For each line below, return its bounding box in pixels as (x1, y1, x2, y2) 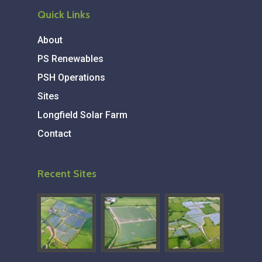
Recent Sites (37, 167, 96, 181)
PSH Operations (37, 72, 105, 84)
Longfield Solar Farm (37, 109, 127, 121)
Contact (37, 128, 71, 140)
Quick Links (37, 8, 90, 22)
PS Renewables (37, 53, 104, 65)
